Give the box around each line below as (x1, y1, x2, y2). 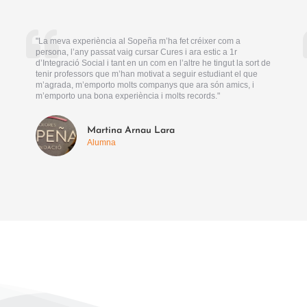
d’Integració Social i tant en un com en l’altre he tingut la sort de (36, 58, 271, 68)
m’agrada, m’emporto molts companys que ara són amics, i (36, 79, 255, 90)
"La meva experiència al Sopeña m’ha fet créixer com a (36, 36, 241, 46)
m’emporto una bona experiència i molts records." (36, 90, 221, 101)
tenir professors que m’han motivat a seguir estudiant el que (36, 69, 258, 79)
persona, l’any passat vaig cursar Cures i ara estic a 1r (36, 47, 238, 57)
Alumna (87, 137, 116, 147)
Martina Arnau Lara (87, 125, 175, 136)
